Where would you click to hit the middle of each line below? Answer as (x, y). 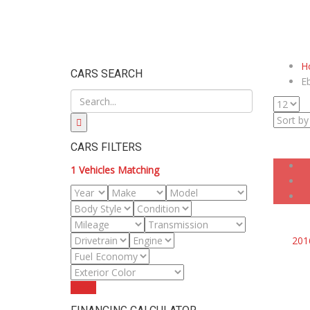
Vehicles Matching (119, 170)
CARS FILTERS (106, 147)
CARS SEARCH (107, 74)
